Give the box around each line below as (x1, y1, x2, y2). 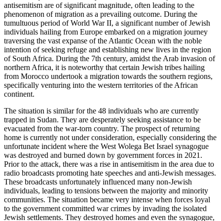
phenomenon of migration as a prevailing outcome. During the (4, 10, 197, 19)
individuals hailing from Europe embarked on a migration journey (4, 28, 208, 37)
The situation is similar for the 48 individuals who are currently (4, 107, 199, 115)
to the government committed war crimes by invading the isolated (4, 204, 207, 213)
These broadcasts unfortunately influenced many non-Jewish (4, 178, 192, 186)
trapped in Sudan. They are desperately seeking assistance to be (4, 115, 201, 124)
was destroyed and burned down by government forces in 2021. (4, 151, 202, 160)
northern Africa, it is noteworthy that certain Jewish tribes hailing (4, 63, 205, 72)
